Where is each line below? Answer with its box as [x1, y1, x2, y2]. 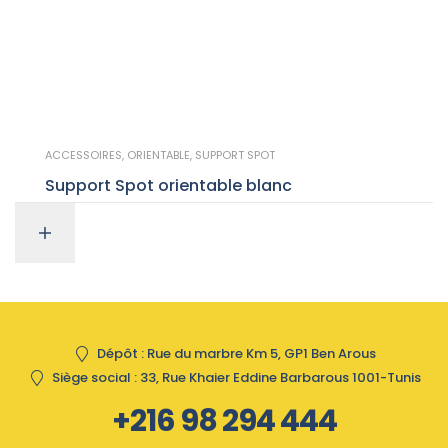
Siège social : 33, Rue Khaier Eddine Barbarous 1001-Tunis [52, 368, 421, 388]
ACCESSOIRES [45, 146, 122, 163]
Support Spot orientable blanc [158, 173, 292, 197]
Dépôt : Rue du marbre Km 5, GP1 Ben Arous [97, 344, 376, 364]
